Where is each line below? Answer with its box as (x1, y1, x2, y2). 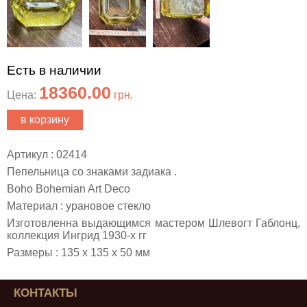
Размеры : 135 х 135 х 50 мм (7, 247, 150, 259)
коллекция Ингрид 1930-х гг (7, 230, 147, 242)
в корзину (21, 114, 69, 126)
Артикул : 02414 (7, 149, 87, 161)
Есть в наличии (7, 63, 101, 78)
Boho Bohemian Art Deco (7, 183, 130, 195)
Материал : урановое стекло (7, 200, 153, 212)
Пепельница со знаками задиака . (7, 166, 177, 178)
